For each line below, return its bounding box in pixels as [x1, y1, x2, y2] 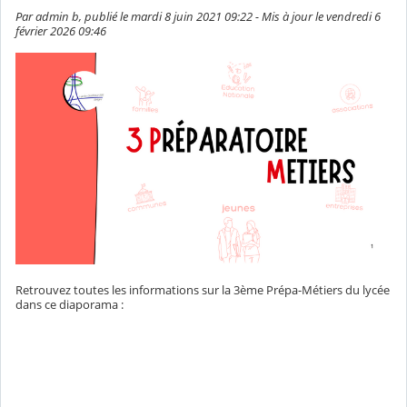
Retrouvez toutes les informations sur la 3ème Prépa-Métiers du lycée [15, 282, 390, 299]
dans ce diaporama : [15, 296, 124, 313]
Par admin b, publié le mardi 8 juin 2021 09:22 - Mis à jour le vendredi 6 [15, 8, 381, 25]
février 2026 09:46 [15, 23, 106, 40]
